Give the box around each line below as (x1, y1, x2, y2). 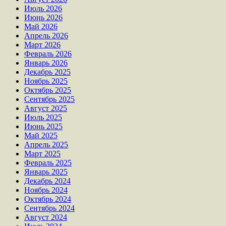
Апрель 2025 (24, 140, 68, 149)
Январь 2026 (24, 58, 68, 67)
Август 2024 (24, 212, 67, 221)
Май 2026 (24, 22, 58, 31)
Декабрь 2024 (24, 176, 71, 185)
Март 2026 (24, 40, 61, 49)
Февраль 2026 (24, 49, 72, 58)
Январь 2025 (24, 167, 68, 176)
